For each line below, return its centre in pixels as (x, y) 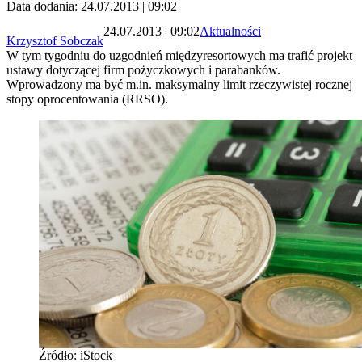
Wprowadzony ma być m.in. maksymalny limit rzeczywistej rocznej (179, 85)
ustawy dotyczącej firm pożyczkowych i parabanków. (143, 70)
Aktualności (230, 31)
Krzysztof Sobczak (55, 41)
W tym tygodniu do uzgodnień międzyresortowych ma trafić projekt (179, 56)
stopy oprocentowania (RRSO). (87, 99)
